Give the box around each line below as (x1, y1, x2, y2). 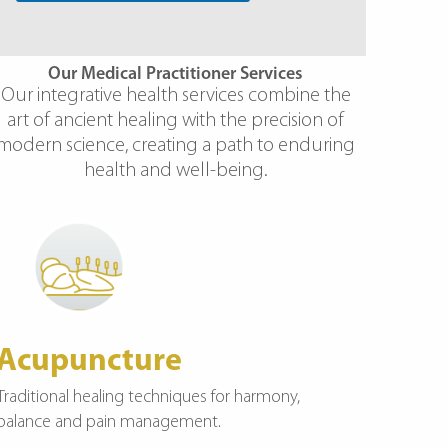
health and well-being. (83, 160, 268, 181)
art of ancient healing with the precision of (7, 110, 345, 131)
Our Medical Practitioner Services (48, 64, 304, 84)
